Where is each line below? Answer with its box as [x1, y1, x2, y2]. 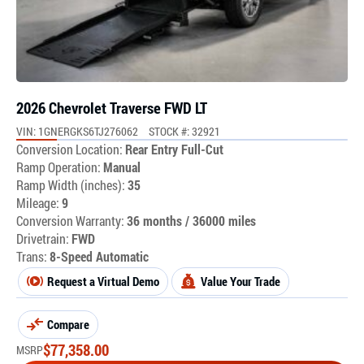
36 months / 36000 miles [127, 211, 256, 229]
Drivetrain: [16, 229, 69, 247]
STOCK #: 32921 [149, 123, 220, 139]
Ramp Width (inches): [16, 175, 125, 193]
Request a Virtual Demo [47, 272, 159, 289]
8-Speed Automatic [50, 247, 149, 265]
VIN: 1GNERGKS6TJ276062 [16, 123, 138, 139]
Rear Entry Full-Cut [125, 140, 223, 158]
